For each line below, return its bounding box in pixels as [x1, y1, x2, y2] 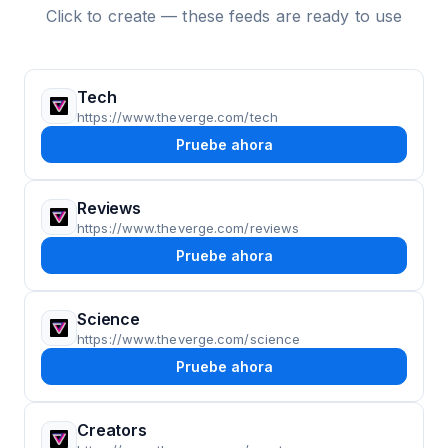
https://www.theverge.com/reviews [77, 220, 300, 236]
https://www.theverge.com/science [77, 331, 301, 347]
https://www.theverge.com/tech [77, 109, 278, 125]
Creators [77, 420, 147, 440]
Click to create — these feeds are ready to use [45, 6, 403, 26]
